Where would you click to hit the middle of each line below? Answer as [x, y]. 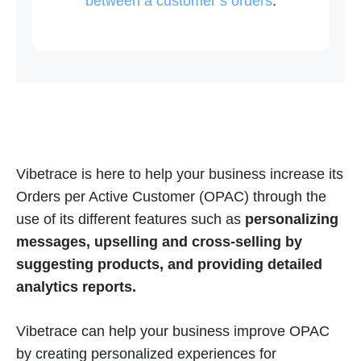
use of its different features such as [129, 220]
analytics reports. [76, 287]
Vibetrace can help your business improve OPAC [173, 332]
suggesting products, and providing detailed [169, 265]
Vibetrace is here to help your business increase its [180, 174]
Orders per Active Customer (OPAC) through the [171, 197]
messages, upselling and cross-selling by [159, 242]
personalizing [290, 220]
